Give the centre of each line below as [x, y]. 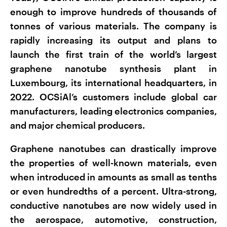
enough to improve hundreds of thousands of [113, 12]
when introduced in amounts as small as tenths [113, 177]
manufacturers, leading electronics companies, [113, 111]
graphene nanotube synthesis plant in [113, 69]
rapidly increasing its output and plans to [113, 40]
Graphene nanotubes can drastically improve [113, 149]
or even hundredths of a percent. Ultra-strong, [113, 191]
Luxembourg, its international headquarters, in [113, 83]
